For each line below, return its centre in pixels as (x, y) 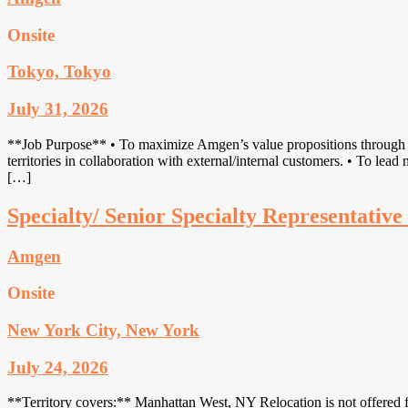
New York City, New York (103, 330)
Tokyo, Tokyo (59, 72)
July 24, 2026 (58, 367)
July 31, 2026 (58, 109)
